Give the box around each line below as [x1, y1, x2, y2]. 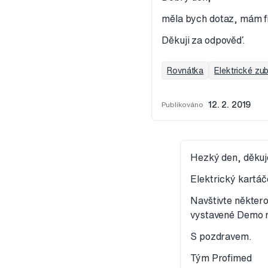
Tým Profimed [190, 253, 257, 263]
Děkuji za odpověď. [162, 35, 245, 45]
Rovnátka [167, 66, 204, 75]
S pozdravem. [190, 232, 252, 242]
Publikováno [162, 100, 203, 109]
